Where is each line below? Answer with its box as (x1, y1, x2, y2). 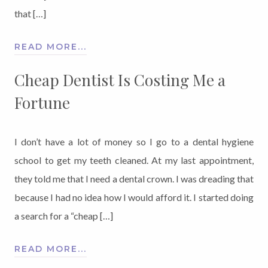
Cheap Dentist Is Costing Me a (14, 69, 226, 90)
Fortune (14, 92, 70, 113)
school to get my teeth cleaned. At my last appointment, (14, 154, 254, 166)
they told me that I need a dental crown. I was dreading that (14, 172, 254, 184)
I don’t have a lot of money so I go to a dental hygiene (14, 135, 254, 147)
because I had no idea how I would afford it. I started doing (14, 191, 254, 203)
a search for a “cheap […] (14, 209, 113, 221)
